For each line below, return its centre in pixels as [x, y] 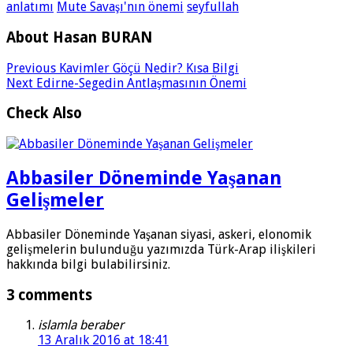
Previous [31, 68]
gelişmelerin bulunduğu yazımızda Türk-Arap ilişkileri [161, 249]
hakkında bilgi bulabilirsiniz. [88, 264]
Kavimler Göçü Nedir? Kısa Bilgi [147, 68]
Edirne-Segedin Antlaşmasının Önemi [140, 83]
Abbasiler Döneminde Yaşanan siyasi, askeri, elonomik [159, 234]
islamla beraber [81, 325]
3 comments [49, 295]
